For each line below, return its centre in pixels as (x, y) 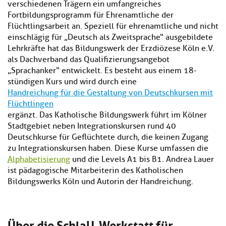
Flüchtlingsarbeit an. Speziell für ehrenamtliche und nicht (113, 26)
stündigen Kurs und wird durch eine (72, 82)
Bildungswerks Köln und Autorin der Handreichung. (100, 182)
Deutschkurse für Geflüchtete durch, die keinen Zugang (108, 137)
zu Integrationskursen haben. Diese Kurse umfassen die (108, 149)
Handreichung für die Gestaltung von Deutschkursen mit (110, 93)
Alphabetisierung (39, 160)
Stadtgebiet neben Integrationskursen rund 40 (92, 126)
